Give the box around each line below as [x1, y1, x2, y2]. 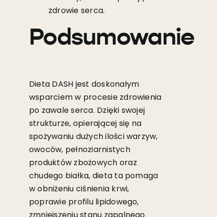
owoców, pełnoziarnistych [29, 144, 130, 155]
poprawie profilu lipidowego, [29, 196, 139, 208]
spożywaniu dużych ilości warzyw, [29, 131, 158, 142]
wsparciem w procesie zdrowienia [29, 92, 162, 103]
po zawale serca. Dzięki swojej [29, 105, 145, 116]
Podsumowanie [29, 26, 195, 50]
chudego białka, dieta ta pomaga [29, 170, 158, 182]
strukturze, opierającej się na [29, 118, 142, 129]
